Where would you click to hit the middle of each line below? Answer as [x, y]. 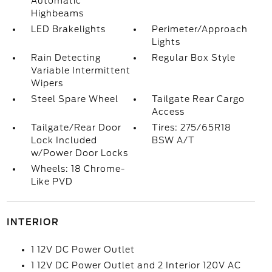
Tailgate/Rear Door [76, 127]
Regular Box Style [194, 58]
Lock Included [64, 140]
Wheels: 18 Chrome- [78, 169]
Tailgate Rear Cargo [199, 99]
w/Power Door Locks [79, 153]
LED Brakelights [68, 29]
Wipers [47, 83]
